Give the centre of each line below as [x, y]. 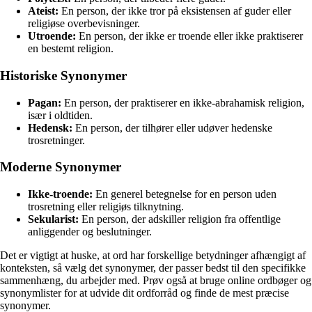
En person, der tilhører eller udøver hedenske [172, 127]
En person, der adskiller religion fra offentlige [180, 219]
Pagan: [45, 102]
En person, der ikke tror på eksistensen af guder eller [175, 11]
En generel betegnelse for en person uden [185, 194]
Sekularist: [53, 219]
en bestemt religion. [71, 49]
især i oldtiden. [60, 115]
